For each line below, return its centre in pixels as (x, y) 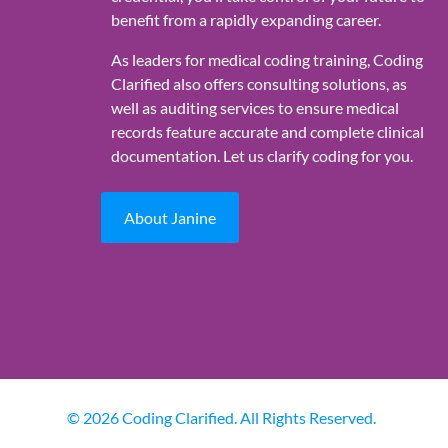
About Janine (169, 217)
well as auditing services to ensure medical (254, 108)
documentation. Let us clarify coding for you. (261, 156)
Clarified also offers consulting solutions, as (258, 84)
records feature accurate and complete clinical (267, 132)
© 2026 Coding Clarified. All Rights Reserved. (222, 418)
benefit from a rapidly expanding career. (245, 20)
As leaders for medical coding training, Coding (266, 60)
